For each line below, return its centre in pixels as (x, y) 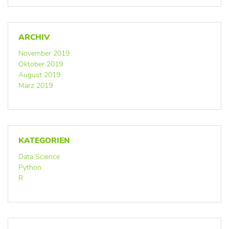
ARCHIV (34, 37)
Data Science (39, 156)
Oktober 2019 (41, 64)
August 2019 (39, 75)
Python (30, 167)
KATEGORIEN (44, 140)
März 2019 (36, 85)
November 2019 (44, 53)
